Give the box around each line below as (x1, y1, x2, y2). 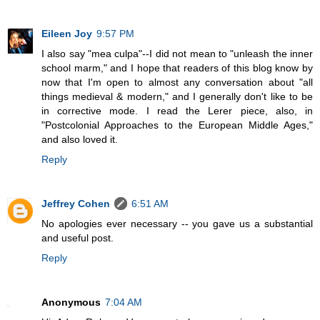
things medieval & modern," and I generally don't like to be (41, 90, 313, 102)
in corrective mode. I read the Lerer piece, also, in (41, 104, 313, 116)
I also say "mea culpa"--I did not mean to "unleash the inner (41, 47, 313, 59)
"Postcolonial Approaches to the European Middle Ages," (41, 119, 313, 131)
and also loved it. (41, 133, 118, 145)
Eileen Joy (41, 27, 92, 39)
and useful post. (41, 231, 114, 244)
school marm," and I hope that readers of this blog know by (41, 61, 313, 74)
